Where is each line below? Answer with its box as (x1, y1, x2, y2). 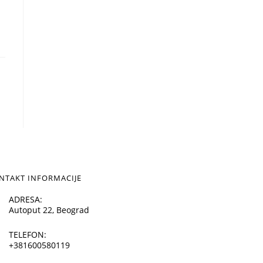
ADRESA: (8, 194, 42, 205)
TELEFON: (8, 229, 46, 240)
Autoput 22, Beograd (8, 204, 89, 215)
